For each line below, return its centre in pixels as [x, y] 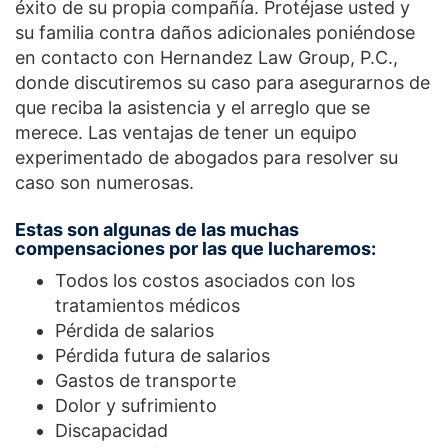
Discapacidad [111, 431]
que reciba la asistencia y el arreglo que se [192, 108]
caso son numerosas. [104, 183]
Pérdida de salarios [134, 331]
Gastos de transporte [145, 381]
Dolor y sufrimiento [136, 406]
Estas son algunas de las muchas [157, 230]
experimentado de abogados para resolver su [206, 158]
